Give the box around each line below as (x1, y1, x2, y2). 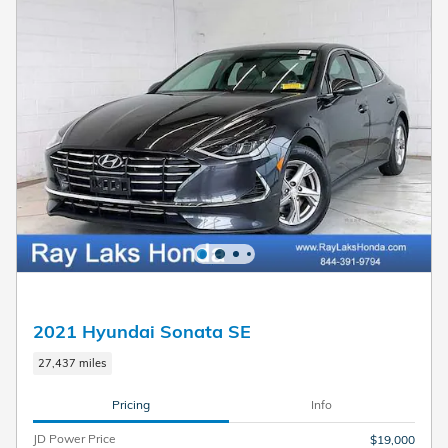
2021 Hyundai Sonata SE (33, 319, 251, 342)
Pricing (111, 396, 150, 412)
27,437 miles (38, 355, 107, 370)
